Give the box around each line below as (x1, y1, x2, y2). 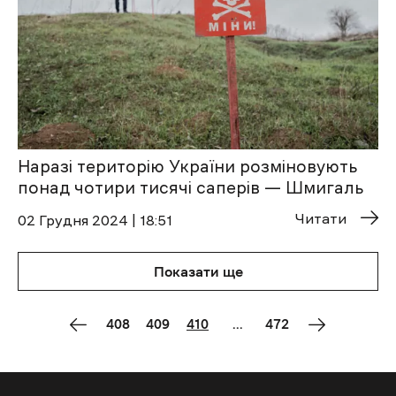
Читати (295, 211, 346, 226)
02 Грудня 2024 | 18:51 (18, 213, 172, 228)
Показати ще (153, 264, 243, 279)
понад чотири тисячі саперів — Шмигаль (18, 179, 363, 197)
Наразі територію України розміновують (18, 158, 357, 176)
